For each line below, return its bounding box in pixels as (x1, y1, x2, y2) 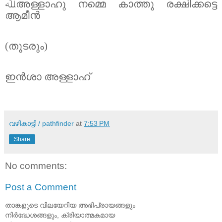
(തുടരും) (5, 40, 48, 52)
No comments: (5, 160, 67, 171)
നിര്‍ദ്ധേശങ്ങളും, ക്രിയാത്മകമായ (5, 211, 115, 219)
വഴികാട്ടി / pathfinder (9, 119, 74, 127)
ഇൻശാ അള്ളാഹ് (5, 70, 90, 83)
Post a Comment (5, 182, 76, 193)
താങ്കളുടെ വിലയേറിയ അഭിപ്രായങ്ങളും (5, 201, 135, 209)
